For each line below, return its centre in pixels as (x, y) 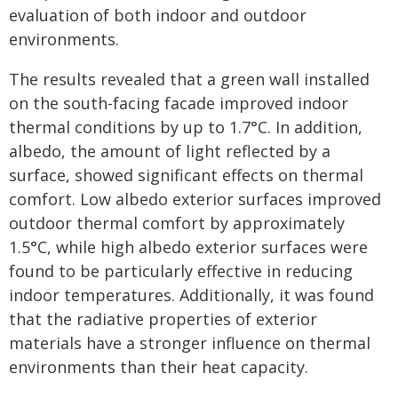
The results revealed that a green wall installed (189, 79)
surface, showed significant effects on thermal (186, 175)
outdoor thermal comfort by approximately (177, 223)
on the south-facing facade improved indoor (179, 103)
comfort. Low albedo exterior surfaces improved (195, 199)
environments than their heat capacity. (159, 367)
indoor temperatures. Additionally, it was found (191, 295)
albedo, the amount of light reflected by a (170, 151)
